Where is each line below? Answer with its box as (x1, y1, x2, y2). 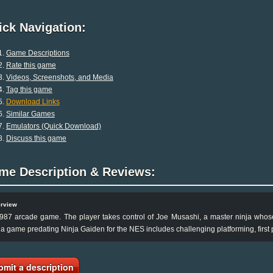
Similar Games (5, 109, 55, 118)
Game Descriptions (5, 48, 69, 57)
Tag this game (5, 85, 52, 94)
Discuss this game (5, 133, 66, 143)
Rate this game (5, 60, 56, 69)
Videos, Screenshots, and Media (5, 73, 113, 82)
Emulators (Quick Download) (5, 121, 101, 130)
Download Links (5, 97, 60, 106)
